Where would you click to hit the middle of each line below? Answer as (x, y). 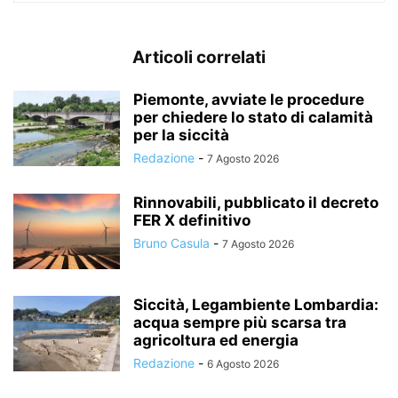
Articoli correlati (199, 58)
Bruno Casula (171, 243)
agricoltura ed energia (216, 341)
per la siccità (181, 135)
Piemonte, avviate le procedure (249, 100)
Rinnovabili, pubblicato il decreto (256, 203)
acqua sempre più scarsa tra (240, 323)
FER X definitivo (192, 221)
